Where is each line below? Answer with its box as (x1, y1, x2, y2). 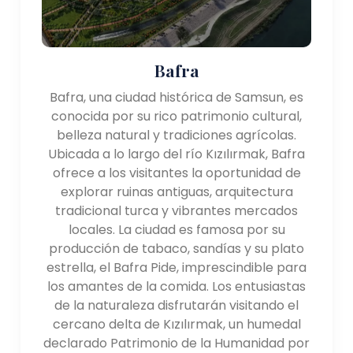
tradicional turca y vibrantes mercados (55, 201, 298, 220)
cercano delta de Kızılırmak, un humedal (52, 314, 301, 333)
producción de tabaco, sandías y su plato (49, 239, 304, 258)
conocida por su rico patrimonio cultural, (51, 106, 302, 125)
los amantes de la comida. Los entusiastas (47, 277, 306, 295)
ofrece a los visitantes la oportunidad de (52, 163, 301, 182)
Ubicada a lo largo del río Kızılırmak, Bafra (48, 144, 305, 163)
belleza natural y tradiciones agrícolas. (57, 125, 296, 144)
